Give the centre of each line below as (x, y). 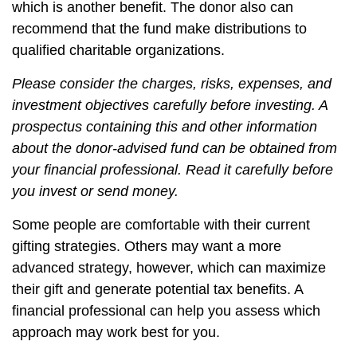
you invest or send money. (95, 191)
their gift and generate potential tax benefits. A (157, 289)
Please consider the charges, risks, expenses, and (172, 84)
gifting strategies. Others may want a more (147, 246)
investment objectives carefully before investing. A (170, 105)
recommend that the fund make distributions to (159, 29)
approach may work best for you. (116, 332)
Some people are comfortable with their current (161, 225)
